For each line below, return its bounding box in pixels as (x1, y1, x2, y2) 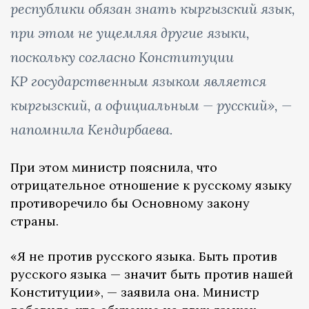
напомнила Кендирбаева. (10, 121, 173, 139)
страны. (10, 213, 59, 230)
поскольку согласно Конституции (10, 48, 234, 66)
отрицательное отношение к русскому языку (10, 177, 292, 194)
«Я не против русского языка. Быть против (10, 248, 277, 265)
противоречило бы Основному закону (10, 195, 250, 212)
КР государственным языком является (10, 72, 266, 90)
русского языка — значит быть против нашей (10, 266, 293, 283)
